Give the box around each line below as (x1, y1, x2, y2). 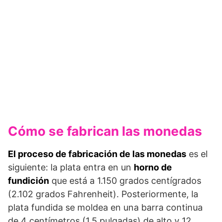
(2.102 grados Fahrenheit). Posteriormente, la (8, 188, 198, 199)
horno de (134, 162, 172, 172)
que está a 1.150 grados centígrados (49, 175, 201, 186)
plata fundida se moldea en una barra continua (8, 202, 203, 213)
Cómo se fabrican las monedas (8, 123, 202, 139)
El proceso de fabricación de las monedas (8, 148, 186, 159)
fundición (8, 175, 49, 186)
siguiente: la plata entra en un (8, 162, 134, 172)
